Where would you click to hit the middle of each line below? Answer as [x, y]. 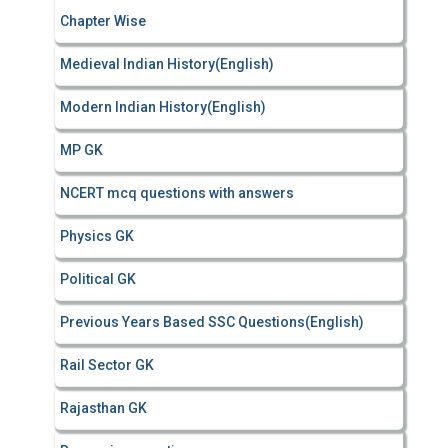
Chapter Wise [103, 21]
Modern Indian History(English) [163, 107]
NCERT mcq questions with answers [177, 193]
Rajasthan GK [103, 408]
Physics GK [97, 236]
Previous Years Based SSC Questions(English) [212, 322]
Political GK [98, 279]
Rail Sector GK [107, 365]
